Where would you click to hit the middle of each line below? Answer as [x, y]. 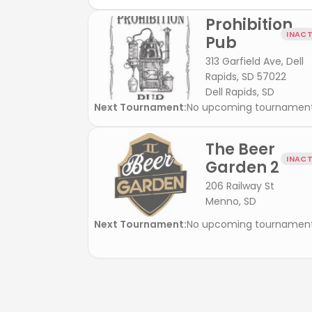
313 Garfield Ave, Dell [255, 61]
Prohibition [249, 25]
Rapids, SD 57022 [246, 76]
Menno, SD [231, 201]
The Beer [240, 149]
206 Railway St [240, 186]
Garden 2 [242, 167]
